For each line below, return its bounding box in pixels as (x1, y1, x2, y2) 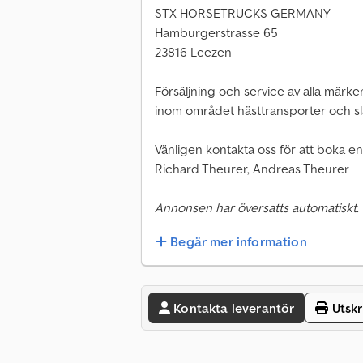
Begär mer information (170, 233, 307, 250)
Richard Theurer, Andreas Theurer (155, 160, 349, 177)
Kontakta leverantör (173, 300, 295, 317)
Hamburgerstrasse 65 (155, 24, 278, 41)
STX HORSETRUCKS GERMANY (155, 5, 331, 22)
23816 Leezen (155, 44, 232, 61)
